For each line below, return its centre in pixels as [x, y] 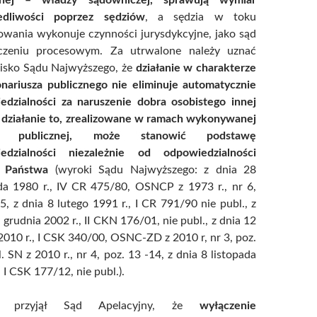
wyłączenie [228, 305]
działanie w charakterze [196, 68]
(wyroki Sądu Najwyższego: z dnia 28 [152, 169]
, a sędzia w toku [201, 17]
